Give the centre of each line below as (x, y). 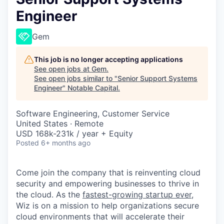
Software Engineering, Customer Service (93, 113)
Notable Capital (93, 88)
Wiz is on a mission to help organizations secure (107, 205)
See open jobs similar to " (76, 78)
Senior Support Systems (157, 78)
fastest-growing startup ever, (138, 194)
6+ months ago (66, 143)
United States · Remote (60, 123)
